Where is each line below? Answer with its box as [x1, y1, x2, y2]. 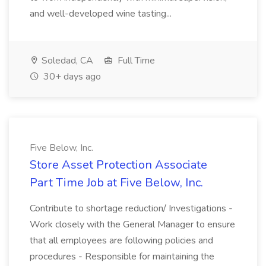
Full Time [115, 54, 155, 67]
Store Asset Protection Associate [30, 157, 207, 173]
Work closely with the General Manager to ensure [30, 218, 235, 231]
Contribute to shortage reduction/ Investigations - [30, 202, 233, 215]
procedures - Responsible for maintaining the [30, 250, 214, 263]
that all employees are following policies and [30, 234, 213, 247]
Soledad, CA [39, 54, 93, 67]
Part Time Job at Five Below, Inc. [30, 175, 203, 191]
